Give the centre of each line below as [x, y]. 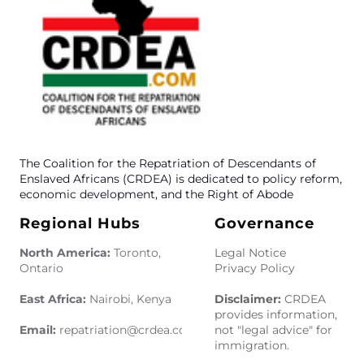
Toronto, [137, 253]
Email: [39, 330]
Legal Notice [250, 253]
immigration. [252, 345]
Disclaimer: [249, 299]
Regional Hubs [80, 223]
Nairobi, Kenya [130, 299]
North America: [67, 253]
